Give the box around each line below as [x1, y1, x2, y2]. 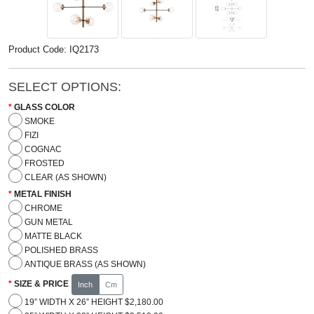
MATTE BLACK [24, 231, 82, 241]
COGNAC [24, 144, 62, 154]
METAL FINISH [14, 189, 71, 199]
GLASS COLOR [14, 102, 75, 112]
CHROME [24, 203, 62, 213]
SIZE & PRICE [14, 279, 69, 289]
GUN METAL [24, 217, 73, 227]
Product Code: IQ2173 [8, 43, 99, 55]
